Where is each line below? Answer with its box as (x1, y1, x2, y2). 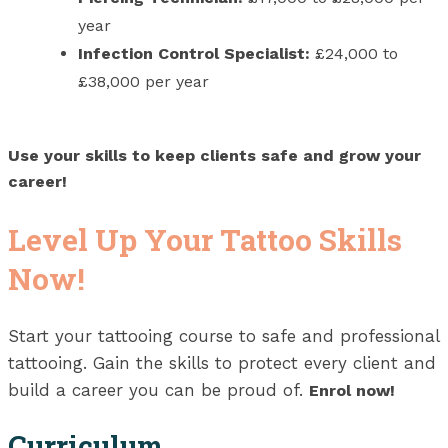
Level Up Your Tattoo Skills (8, 219, 402, 259)
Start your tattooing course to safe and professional (8, 325, 439, 346)
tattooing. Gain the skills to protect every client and (8, 352, 436, 373)
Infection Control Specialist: (78, 43, 315, 63)
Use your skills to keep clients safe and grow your (8, 145, 421, 165)
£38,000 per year (78, 71, 209, 91)
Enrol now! (309, 380, 395, 400)
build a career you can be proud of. (8, 379, 309, 400)
